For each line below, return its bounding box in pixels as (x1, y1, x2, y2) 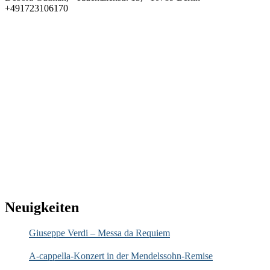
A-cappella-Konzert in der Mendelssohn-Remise (29, 250, 213, 261)
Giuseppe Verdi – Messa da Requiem (29, 227, 170, 238)
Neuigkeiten (5, 199, 79, 215)
